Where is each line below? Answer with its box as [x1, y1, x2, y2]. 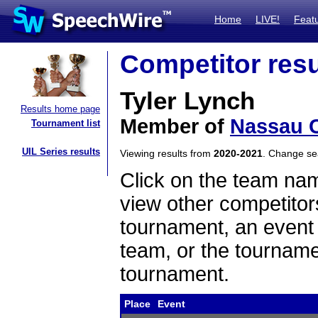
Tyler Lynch [120, 87, 255, 114]
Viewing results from [120, 148, 214, 159]
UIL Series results [22, 146, 100, 157]
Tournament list [31, 118, 100, 128]
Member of [120, 115, 230, 138]
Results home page [21, 104, 100, 114]
